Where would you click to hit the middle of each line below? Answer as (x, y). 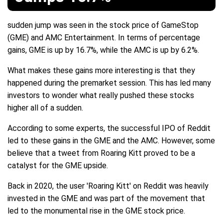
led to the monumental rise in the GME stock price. (96, 211)
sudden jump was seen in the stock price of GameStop (103, 25)
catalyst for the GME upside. (58, 166)
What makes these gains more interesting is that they (101, 71)
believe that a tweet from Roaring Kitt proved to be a (101, 153)
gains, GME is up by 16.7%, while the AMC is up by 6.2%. (103, 50)
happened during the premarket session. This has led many (109, 83)
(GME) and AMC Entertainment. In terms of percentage (104, 38)
